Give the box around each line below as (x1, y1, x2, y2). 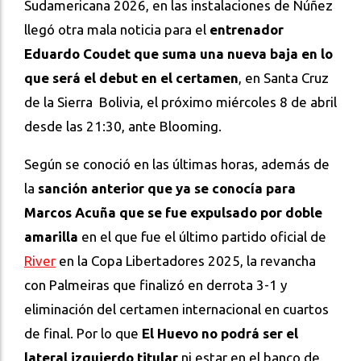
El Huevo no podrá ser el (142, 326, 298, 342)
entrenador (210, 22, 284, 38)
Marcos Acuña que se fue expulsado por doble (24, 205, 322, 221)
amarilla (24, 229, 78, 245)
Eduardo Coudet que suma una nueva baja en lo (24, 46, 333, 62)
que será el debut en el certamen (24, 70, 239, 86)
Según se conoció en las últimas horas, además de (24, 156, 330, 172)
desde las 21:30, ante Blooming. (24, 118, 222, 135)
